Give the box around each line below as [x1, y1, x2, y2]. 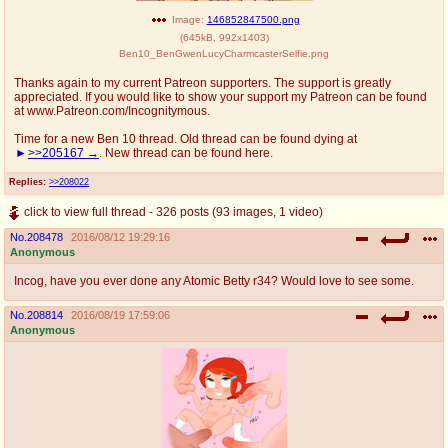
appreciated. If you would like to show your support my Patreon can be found [14, 90, 427, 103]
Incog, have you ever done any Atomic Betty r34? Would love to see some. [14, 274, 414, 287]
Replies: [9, 176, 46, 187]
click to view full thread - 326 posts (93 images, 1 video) [24, 204, 323, 219]
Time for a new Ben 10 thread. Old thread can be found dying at [14, 132, 357, 145]
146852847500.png [206, 13, 300, 25]
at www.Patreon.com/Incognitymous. [14, 104, 210, 117]
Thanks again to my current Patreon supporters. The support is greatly [14, 76, 391, 89]
